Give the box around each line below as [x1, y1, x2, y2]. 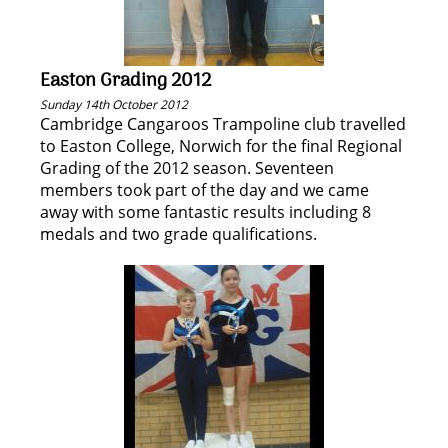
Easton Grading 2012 [40, 66, 211, 96]
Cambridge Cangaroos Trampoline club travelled [40, 113, 406, 135]
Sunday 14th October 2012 [40, 96, 188, 113]
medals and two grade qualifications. [40, 223, 317, 245]
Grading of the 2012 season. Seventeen [40, 157, 334, 179]
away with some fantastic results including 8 [40, 201, 371, 223]
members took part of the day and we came [40, 179, 369, 201]
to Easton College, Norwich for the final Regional [40, 135, 402, 157]
